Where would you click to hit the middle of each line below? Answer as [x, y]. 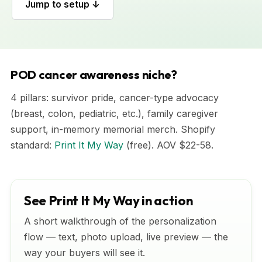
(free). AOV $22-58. [168, 145]
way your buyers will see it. [85, 253]
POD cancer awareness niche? [94, 75]
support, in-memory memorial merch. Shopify [113, 129]
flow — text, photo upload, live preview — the [126, 237]
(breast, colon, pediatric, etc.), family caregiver [114, 113]
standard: [32, 145]
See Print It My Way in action [108, 201]
